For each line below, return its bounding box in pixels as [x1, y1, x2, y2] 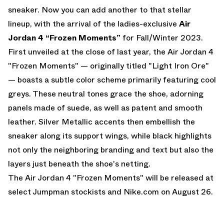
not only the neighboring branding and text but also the [8, 143, 213, 155]
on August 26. [159, 185, 213, 197]
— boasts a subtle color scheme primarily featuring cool [8, 73, 216, 85]
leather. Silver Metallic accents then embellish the [8, 115, 195, 127]
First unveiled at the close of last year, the [8, 45, 167, 57]
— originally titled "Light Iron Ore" [78, 59, 209, 71]
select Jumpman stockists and [8, 185, 123, 197]
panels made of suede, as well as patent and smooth [8, 101, 202, 113]
